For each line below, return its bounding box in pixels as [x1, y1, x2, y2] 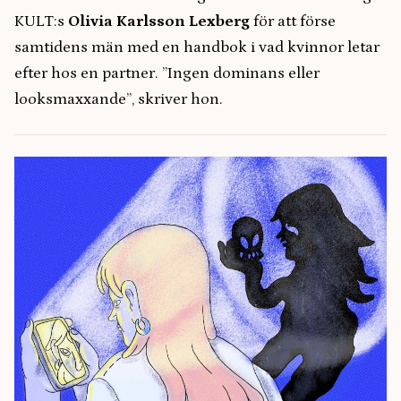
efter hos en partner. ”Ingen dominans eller [14, 64, 320, 82]
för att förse [250, 12, 336, 30]
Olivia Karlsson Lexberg [68, 12, 250, 30]
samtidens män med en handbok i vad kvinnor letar [14, 38, 380, 56]
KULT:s [14, 12, 68, 30]
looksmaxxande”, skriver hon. [14, 90, 223, 108]
